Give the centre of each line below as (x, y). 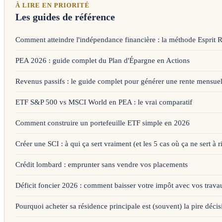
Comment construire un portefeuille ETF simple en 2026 (103, 123)
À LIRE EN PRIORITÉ (53, 5)
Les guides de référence (65, 17)
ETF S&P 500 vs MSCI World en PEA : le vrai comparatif (104, 102)
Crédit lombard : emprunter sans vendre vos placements (102, 165)
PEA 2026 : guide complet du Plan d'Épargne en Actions (103, 61)
